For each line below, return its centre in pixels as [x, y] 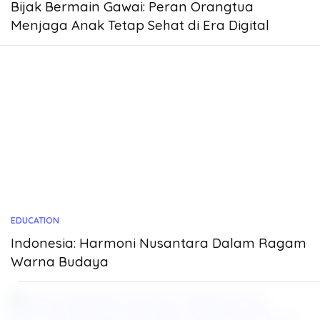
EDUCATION [35, 220]
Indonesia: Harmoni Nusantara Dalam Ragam [159, 243]
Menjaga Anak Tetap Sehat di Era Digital [140, 25]
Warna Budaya [60, 261]
